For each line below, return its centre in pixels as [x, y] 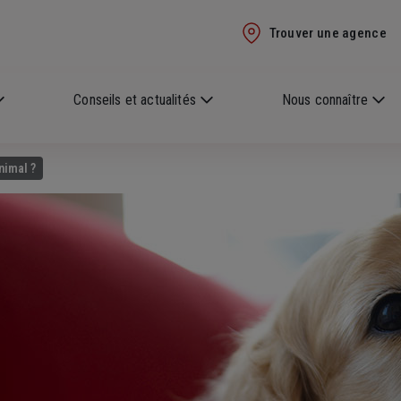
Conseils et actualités [135, 100]
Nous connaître [325, 100]
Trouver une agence [328, 33]
